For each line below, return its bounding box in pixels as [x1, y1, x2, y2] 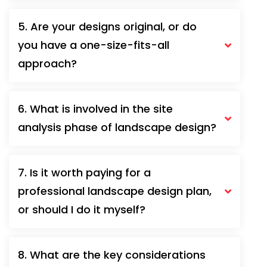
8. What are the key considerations [18, 247, 206, 262]
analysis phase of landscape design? [18, 119, 216, 135]
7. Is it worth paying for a [18, 164, 151, 180]
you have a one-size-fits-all [18, 37, 169, 52]
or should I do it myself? [18, 201, 145, 217]
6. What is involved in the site [18, 101, 173, 116]
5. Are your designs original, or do [18, 18, 197, 34]
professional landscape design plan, [18, 183, 212, 198]
